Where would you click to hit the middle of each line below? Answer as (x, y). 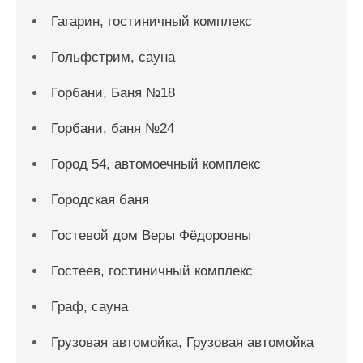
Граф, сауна (90, 307)
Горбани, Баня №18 (113, 93)
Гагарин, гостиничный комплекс (152, 21)
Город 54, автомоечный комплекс (156, 164)
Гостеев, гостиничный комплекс (152, 271)
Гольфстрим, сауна (113, 57)
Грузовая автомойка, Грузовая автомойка (182, 342)
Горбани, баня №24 (113, 128)
